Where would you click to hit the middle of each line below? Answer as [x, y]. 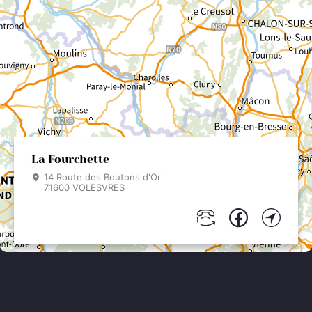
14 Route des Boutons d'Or [102, 177]
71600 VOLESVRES [84, 187]
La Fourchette [70, 159]
